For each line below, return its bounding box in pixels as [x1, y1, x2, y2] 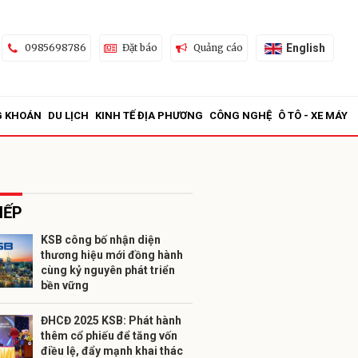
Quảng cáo [193, 42, 243, 54]
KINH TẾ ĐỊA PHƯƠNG [95, 109, 203, 121]
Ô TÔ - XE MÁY [278, 109, 348, 121]
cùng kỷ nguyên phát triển [41, 264, 175, 276]
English [285, 41, 325, 54]
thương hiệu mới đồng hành [41, 249, 183, 261]
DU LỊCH [48, 109, 89, 121]
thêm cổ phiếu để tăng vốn [41, 329, 177, 342]
